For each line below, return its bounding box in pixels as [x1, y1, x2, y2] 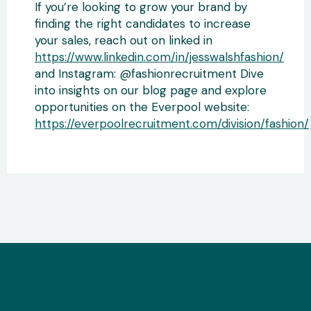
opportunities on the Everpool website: [35, 99, 249, 115]
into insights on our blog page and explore [35, 83, 267, 98]
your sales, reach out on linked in [35, 33, 212, 48]
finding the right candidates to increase [35, 16, 251, 31]
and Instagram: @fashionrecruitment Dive [35, 66, 264, 81]
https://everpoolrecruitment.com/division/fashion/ [35, 116, 309, 131]
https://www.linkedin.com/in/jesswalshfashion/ [35, 49, 284, 65]
